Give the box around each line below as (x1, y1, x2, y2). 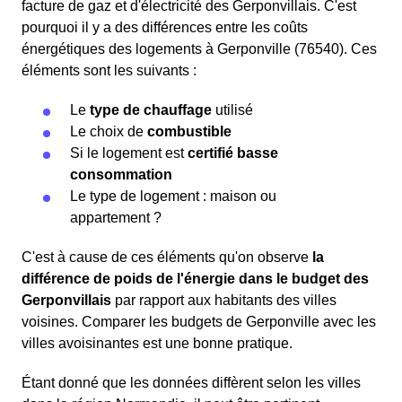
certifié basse (188, 145, 278, 162)
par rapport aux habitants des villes (111, 293, 336, 309)
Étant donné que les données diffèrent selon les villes (22, 375, 361, 391)
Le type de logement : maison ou (70, 188, 276, 205)
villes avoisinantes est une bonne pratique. (22, 336, 293, 352)
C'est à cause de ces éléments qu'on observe (22, 249, 312, 266)
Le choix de (70, 124, 147, 140)
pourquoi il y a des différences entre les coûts (22, 20, 308, 36)
